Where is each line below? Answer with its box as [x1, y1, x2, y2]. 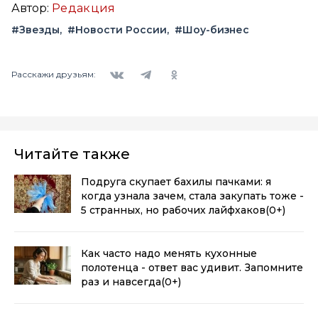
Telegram [131, 59, 174, 71]
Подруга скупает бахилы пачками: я [81, 175, 271, 188]
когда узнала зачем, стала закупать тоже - [81, 189, 304, 202]
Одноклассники [159, 59, 235, 71]
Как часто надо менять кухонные [81, 246, 257, 260]
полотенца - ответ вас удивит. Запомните [81, 261, 303, 274]
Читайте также [14, 145, 130, 163]
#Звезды [11, 23, 60, 36]
